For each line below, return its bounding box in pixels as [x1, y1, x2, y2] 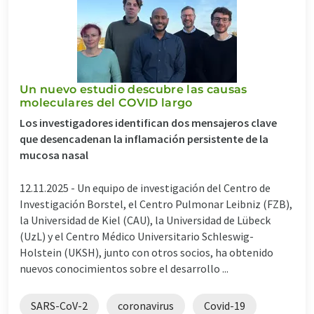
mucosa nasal [20, 147, 88, 162]
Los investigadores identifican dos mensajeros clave [20, 115, 277, 130]
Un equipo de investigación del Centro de [77, 180, 271, 195]
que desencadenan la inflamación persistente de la [20, 131, 268, 146]
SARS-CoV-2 [31, 298, 88, 313]
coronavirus [118, 298, 174, 313]
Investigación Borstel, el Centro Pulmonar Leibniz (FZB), [20, 196, 292, 211]
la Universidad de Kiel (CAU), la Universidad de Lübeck [20, 212, 271, 227]
